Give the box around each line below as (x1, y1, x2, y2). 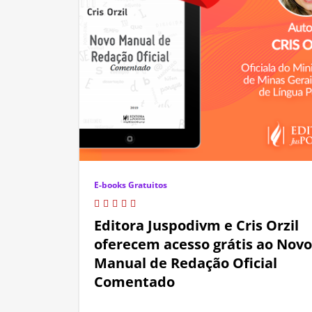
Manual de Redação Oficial (94, 253, 277, 273)
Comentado (94, 272, 175, 292)
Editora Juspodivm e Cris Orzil (94, 216, 299, 235)
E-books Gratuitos (94, 179, 167, 192)
